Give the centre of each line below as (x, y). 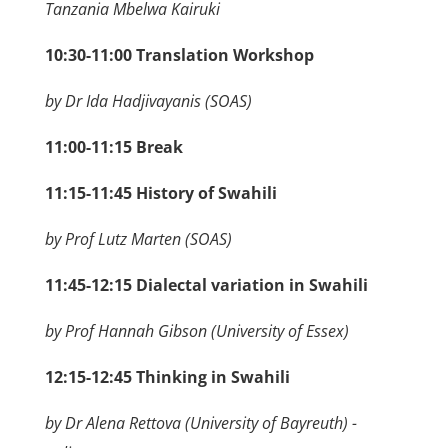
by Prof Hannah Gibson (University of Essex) (196, 331)
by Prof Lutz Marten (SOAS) (138, 239)
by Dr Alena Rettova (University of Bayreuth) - (200, 423)
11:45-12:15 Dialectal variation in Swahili (206, 285)
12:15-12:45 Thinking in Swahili (167, 377)
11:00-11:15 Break (113, 147)
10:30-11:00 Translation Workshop (179, 55)
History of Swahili (206, 193)
